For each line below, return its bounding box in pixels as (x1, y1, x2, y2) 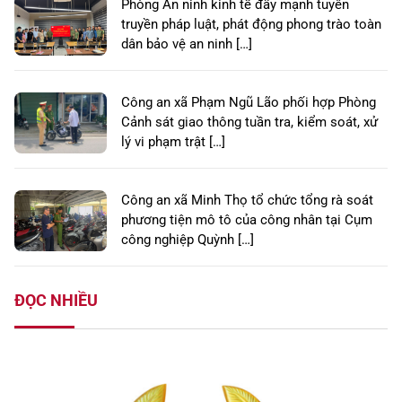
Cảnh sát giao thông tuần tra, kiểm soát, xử (121, 114, 378, 131)
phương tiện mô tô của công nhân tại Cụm (121, 212, 372, 229)
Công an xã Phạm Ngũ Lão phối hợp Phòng (121, 94, 376, 111)
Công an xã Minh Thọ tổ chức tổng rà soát (121, 192, 373, 209)
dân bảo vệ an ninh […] (121, 36, 252, 53)
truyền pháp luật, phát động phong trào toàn (121, 16, 381, 33)
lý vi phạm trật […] (121, 134, 225, 151)
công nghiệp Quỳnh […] (121, 232, 254, 249)
